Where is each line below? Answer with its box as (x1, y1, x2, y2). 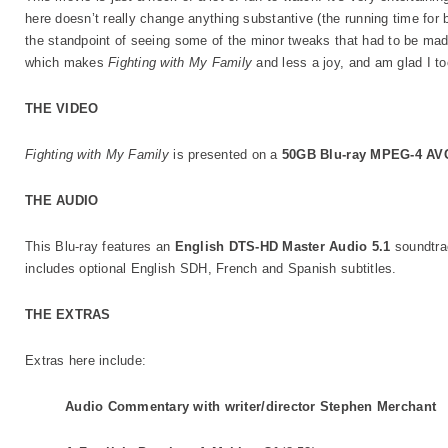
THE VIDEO (25, 101, 99, 116)
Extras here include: (25, 353, 147, 368)
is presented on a (168, 147, 282, 162)
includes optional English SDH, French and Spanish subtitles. (25, 261, 397, 276)
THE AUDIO (25, 193, 99, 208)
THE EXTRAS (25, 307, 111, 322)
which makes (25, 55, 109, 70)
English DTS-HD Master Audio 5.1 (174, 239, 395, 254)
